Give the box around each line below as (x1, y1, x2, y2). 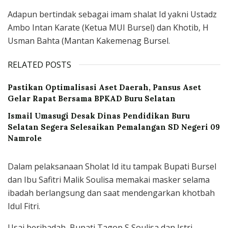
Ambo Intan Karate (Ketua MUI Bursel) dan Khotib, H (8, 21, 209, 33)
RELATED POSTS (8, 59, 71, 70)
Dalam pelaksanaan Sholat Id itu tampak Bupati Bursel (8, 160, 216, 172)
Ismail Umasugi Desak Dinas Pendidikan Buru (8, 110, 190, 121)
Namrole (8, 133, 42, 143)
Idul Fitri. (8, 200, 40, 212)
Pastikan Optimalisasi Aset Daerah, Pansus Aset (8, 82, 201, 92)
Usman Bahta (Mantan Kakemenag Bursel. (8, 35, 170, 46)
